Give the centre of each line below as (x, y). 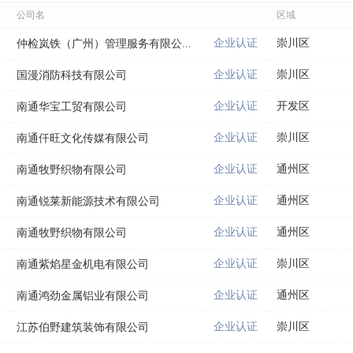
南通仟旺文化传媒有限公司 (83, 138)
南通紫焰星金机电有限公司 (83, 264)
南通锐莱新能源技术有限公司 (88, 201)
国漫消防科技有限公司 (72, 75)
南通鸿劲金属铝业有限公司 (83, 295)
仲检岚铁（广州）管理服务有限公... (104, 43)
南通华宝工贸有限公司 (72, 106)
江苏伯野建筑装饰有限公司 (83, 327)
